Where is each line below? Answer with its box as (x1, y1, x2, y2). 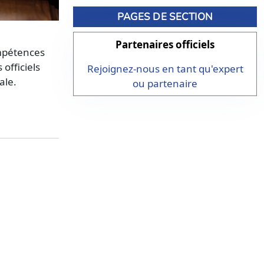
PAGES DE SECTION (117, 10, 213, 24)
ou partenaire (133, 77, 197, 90)
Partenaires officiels (115, 38, 214, 51)
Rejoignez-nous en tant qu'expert (87, 62, 243, 75)
